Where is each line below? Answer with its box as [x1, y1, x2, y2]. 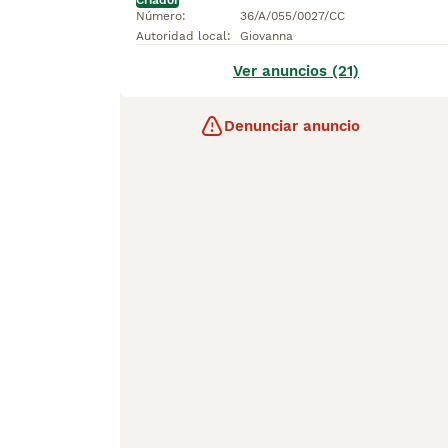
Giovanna [240, 29, 293, 43]
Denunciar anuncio [224, 117, 360, 135]
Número [136, 9, 182, 23]
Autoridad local [136, 29, 227, 43]
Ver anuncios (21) [233, 62, 359, 80]
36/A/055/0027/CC [240, 9, 345, 23]
